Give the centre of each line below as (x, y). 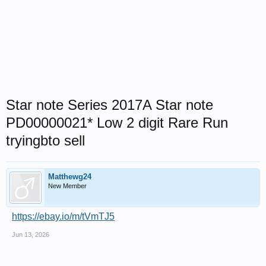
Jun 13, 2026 (31, 235)
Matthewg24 (70, 177)
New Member (67, 186)
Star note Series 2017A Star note (110, 105)
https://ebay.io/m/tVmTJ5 (63, 216)
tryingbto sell (45, 140)
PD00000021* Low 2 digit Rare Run (117, 123)
